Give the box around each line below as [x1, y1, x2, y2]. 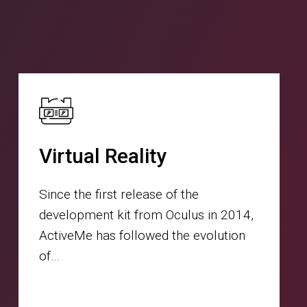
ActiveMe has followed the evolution [38, 228, 245, 244]
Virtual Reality [38, 144, 167, 169]
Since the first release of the [38, 186, 199, 203]
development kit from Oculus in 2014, [38, 207, 254, 223]
